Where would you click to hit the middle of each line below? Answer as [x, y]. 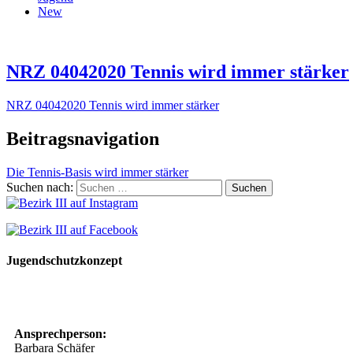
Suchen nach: [40, 187]
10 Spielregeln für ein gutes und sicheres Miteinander [156, 299]
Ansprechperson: [60, 334]
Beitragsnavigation [83, 138]
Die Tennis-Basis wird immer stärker [97, 172]
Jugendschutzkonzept [64, 260]
